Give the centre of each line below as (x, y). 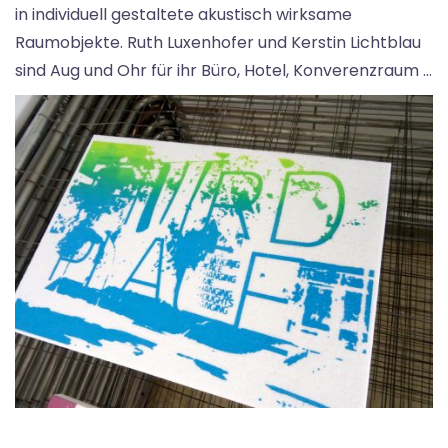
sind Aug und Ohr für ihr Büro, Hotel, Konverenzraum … (223, 70)
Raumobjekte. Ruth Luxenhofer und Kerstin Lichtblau (218, 42)
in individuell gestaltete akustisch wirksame (183, 14)
